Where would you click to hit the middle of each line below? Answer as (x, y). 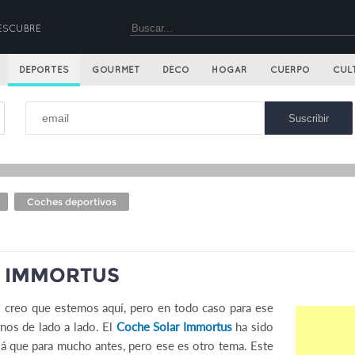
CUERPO (290, 70)
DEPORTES (44, 70)
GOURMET (116, 70)
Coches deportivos (72, 202)
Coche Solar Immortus (174, 326)
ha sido (253, 326)
